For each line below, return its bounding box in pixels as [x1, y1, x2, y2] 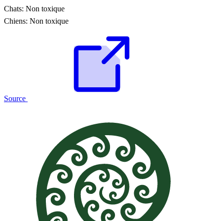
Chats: [4, 4, 24, 13]
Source [4, 94, 28, 103]
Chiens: [4, 17, 28, 26]
